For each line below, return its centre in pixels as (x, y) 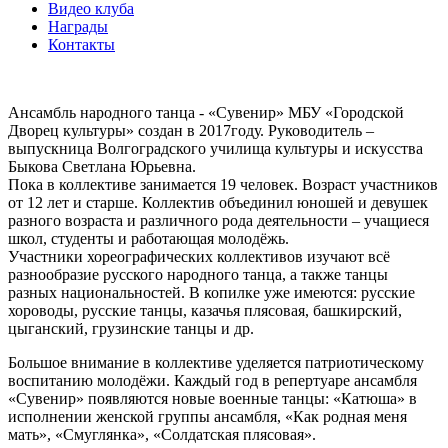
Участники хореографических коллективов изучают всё (199, 256)
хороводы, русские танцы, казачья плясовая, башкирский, (205, 310)
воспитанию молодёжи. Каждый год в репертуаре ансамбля (212, 380)
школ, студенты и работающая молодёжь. (148, 238)
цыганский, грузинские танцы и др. (131, 328)
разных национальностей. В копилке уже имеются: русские (211, 292)
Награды (78, 26)
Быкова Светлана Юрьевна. (102, 166)
